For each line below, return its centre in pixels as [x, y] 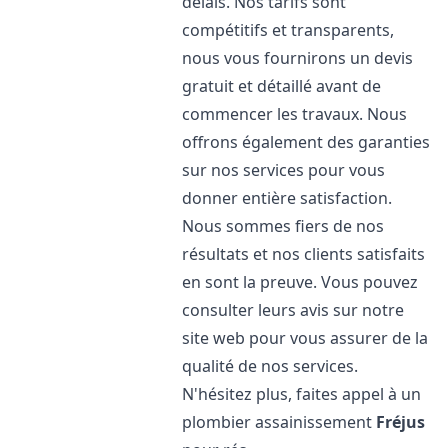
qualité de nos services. [270, 366]
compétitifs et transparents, [288, 30]
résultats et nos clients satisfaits [304, 254]
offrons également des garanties [306, 142]
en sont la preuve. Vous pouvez [300, 282]
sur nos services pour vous [284, 170]
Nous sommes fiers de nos [283, 226]
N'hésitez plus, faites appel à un [302, 394]
